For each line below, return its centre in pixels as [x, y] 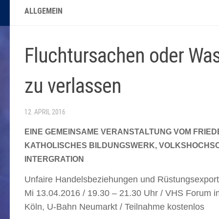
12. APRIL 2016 [45, 112]
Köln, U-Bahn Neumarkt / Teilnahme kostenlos [114, 207]
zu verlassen [73, 86]
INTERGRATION [54, 159]
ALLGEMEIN [44, 11]
